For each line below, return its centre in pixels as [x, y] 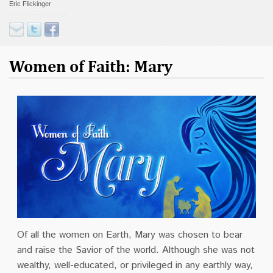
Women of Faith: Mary [91, 66]
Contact [23, 9]
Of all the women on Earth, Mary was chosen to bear [129, 235]
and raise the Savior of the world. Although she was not [136, 250]
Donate [22, 36]
